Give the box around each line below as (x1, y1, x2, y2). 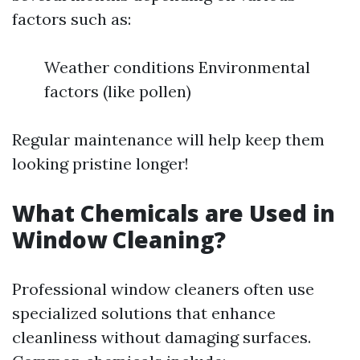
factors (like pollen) (44, 81, 191, 101)
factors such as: (12, 9, 131, 29)
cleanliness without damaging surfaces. (12, 327, 311, 347)
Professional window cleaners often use (12, 279, 314, 299)
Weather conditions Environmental (44, 57, 310, 77)
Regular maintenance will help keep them (12, 129, 325, 149)
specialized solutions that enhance (12, 303, 276, 323)
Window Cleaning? (12, 224, 226, 255)
